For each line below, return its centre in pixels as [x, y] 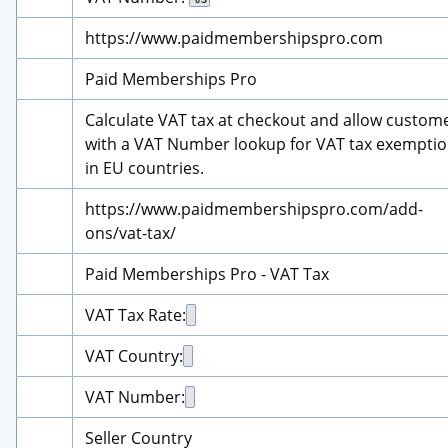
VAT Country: [134, 355]
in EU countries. [144, 167]
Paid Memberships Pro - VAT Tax [207, 273]
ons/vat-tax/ [130, 232]
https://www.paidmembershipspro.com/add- [254, 208]
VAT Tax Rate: [135, 314]
